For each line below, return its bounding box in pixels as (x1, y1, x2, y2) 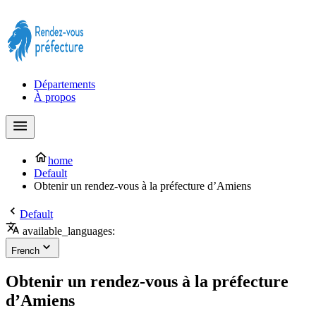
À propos (34, 91, 75, 103)
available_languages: (20, 225, 115, 237)
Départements (34, 78, 95, 90)
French (11, 245, 39, 256)
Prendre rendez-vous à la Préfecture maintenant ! (6, 6, 221, 18)
